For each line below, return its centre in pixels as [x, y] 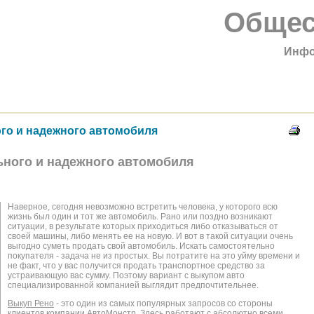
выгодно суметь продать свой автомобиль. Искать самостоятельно [141, 246]
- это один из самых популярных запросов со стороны [163, 303]
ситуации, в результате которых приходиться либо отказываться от [143, 226]
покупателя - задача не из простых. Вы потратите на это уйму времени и [154, 256]
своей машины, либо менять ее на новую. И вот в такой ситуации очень [150, 236]
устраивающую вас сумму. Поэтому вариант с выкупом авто [126, 275]
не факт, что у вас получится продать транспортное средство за [136, 266]
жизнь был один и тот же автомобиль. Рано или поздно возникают [140, 217]
